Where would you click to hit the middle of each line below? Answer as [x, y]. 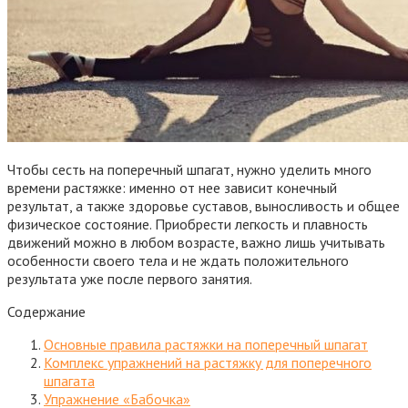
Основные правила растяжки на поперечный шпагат [206, 344]
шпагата [69, 380]
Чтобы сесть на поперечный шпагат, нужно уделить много [189, 169]
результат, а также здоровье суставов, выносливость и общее [204, 205]
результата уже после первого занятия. [130, 278]
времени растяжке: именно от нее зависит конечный [172, 187]
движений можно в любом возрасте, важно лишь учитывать [196, 242]
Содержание [46, 311]
